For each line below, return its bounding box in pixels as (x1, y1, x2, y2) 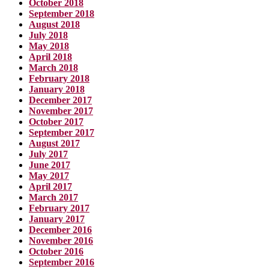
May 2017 (29, 170, 69, 181)
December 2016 (29, 224, 92, 235)
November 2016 (29, 235, 93, 246)
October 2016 (29, 246, 83, 256)
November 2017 (29, 105, 93, 116)
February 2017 (29, 202, 89, 213)
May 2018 (29, 40, 69, 51)
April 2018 (29, 51, 72, 62)
